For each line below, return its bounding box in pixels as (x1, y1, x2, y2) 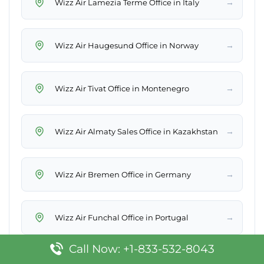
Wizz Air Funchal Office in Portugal (55, 212, 189, 222)
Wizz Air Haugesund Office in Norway (55, 40, 199, 50)
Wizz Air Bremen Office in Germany (55, 169, 191, 179)
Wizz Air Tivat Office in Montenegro (55, 83, 189, 93)
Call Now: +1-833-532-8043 (68, 242, 214, 256)
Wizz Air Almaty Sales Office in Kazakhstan (55, 126, 218, 136)
